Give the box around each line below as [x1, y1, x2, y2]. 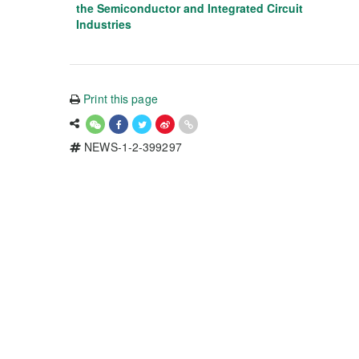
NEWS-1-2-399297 [81, 139, 182, 155]
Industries [76, 16, 131, 32]
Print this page [83, 91, 158, 107]
